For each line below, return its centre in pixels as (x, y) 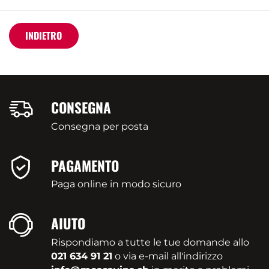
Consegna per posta (100, 126)
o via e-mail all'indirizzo (168, 256)
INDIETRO (44, 36)
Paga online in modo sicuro (116, 184)
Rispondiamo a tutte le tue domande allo (150, 242)
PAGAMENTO (85, 165)
